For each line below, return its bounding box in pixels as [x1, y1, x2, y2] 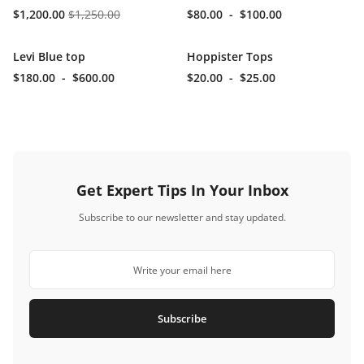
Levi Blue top [13, 49, 85, 64]
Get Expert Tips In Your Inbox [76, 180, 288, 200]
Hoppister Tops [187, 49, 273, 64]
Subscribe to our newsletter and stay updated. [78, 210, 286, 224]
